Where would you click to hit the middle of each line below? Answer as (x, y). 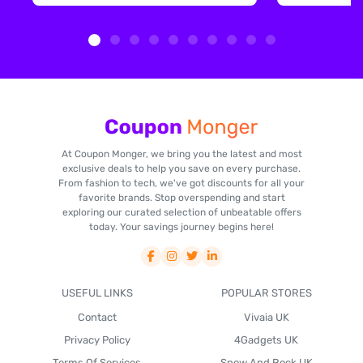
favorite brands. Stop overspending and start (181, 197)
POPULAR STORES (266, 293)
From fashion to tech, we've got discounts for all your (181, 183)
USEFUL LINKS (97, 293)
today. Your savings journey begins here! (181, 226)
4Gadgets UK (266, 340)
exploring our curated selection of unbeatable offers (181, 212)
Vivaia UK (266, 317)
